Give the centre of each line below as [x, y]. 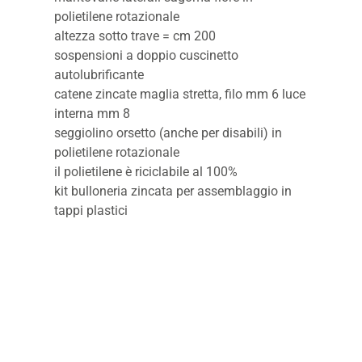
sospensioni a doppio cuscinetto [147, 55]
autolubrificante [99, 74]
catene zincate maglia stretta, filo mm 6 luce [180, 94]
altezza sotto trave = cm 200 [135, 36]
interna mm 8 [93, 113]
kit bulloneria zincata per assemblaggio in [173, 191]
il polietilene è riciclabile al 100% [146, 171]
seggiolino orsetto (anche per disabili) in [168, 133]
